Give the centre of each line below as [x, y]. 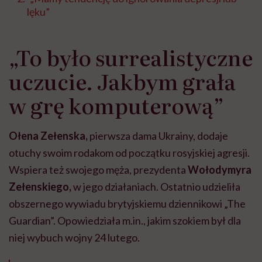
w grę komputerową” [116, 105]
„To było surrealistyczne [131, 57]
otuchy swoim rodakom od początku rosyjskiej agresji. [129, 153]
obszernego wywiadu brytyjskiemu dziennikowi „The [127, 204]
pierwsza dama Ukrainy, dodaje [158, 136]
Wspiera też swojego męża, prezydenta [98, 170]
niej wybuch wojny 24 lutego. [74, 238]
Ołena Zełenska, [48, 136]
